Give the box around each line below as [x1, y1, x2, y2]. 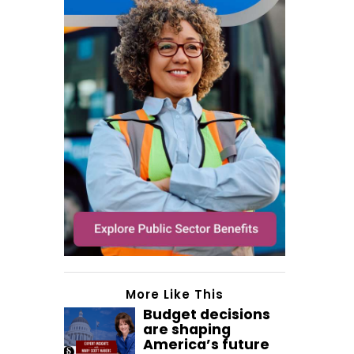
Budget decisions [143, 305, 270, 325]
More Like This [126, 286, 224, 303]
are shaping [143, 320, 231, 340]
